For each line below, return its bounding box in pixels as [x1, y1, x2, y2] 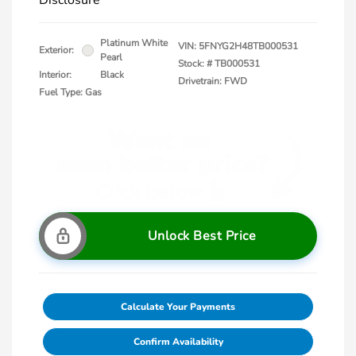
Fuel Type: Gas [39, 86, 102, 99]
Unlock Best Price [147, 227, 257, 245]
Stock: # [178, 57, 212, 70]
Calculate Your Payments [121, 300, 235, 313]
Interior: [39, 68, 72, 81]
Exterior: [39, 44, 74, 56]
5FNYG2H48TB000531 [199, 40, 298, 52]
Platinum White [100, 37, 168, 49]
